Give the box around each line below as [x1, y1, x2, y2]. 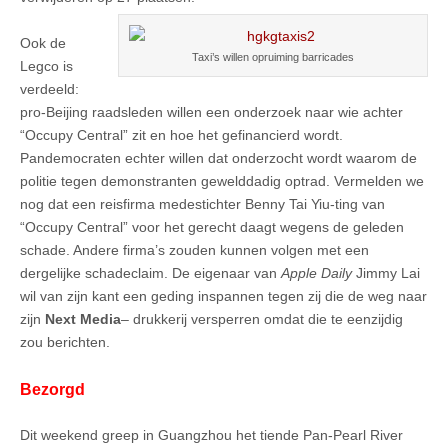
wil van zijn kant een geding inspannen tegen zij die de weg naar [20, 288, 427, 305]
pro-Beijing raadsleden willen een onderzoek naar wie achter [20, 104, 403, 121]
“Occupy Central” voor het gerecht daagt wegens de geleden [20, 219, 404, 236]
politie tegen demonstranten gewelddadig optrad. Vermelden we [20, 173, 424, 190]
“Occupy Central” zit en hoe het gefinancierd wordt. [20, 127, 343, 144]
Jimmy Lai [352, 265, 420, 282]
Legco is [20, 58, 73, 75]
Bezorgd [20, 380, 85, 398]
